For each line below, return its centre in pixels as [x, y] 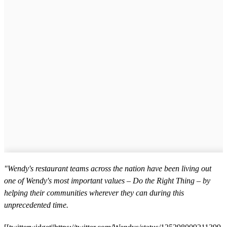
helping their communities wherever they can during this [94, 193]
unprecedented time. [36, 205]
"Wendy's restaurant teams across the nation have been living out [108, 168]
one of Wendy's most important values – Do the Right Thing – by [107, 180]
